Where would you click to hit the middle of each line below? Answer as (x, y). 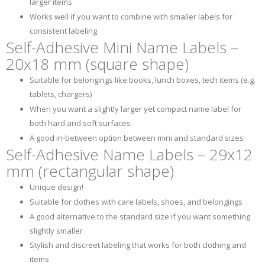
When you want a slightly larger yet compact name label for (135, 109)
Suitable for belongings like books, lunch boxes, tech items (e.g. (143, 80)
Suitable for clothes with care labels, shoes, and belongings (136, 201)
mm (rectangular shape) (90, 171)
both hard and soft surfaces (80, 123)
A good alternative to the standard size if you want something (140, 216)
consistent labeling (63, 31)
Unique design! (56, 187)
